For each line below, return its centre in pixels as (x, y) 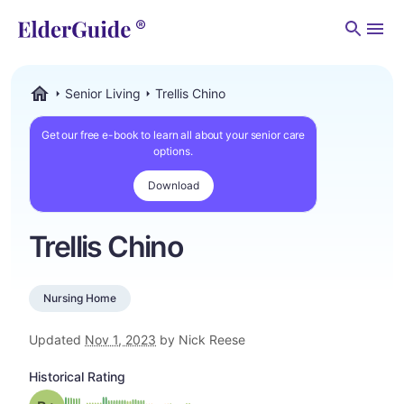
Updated (57, 340)
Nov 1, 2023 (120, 340)
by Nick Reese (201, 340)
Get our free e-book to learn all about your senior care (173, 135)
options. (173, 151)
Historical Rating (77, 376)
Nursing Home (80, 298)
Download (173, 185)
